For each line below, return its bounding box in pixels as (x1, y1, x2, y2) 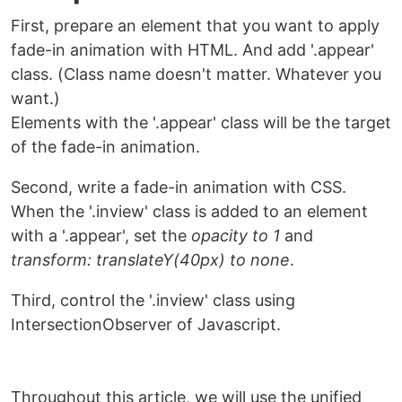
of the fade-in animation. (11, 137, 200, 156)
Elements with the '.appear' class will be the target (11, 113, 391, 132)
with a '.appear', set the (11, 226, 191, 245)
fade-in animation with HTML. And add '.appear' (11, 40, 374, 59)
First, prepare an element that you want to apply (11, 16, 380, 35)
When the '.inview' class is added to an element (11, 202, 368, 221)
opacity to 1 (191, 226, 280, 245)
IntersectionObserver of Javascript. (11, 315, 281, 334)
